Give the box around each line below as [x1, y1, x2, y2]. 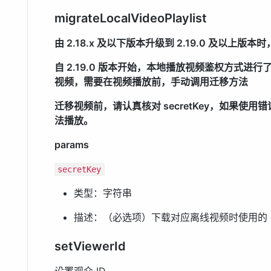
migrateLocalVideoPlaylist [54, 11, 207, 26]
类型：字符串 [74, 187, 132, 200]
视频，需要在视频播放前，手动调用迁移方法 [54, 76, 248, 88]
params [54, 139, 89, 151]
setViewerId [54, 239, 126, 254]
